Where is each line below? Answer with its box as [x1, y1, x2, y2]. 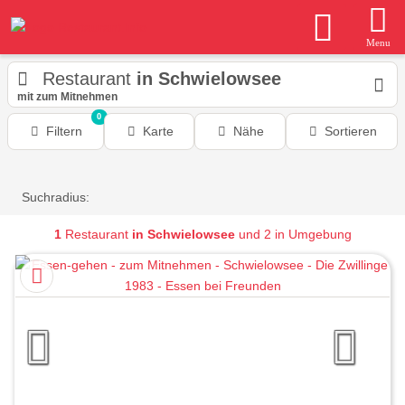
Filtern [46, 124, 83, 138]
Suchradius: [22, 190, 89, 204]
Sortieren [324, 124, 377, 138]
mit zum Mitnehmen [17, 90, 118, 103]
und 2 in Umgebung [234, 227, 352, 241]
